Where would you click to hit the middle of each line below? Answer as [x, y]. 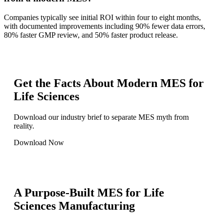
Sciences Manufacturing [74, 206]
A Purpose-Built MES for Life [89, 192]
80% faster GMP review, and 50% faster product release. [94, 35]
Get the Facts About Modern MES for [109, 83]
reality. [25, 126]
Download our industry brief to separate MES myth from [101, 117]
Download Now [39, 142]
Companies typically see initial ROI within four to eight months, [102, 18]
